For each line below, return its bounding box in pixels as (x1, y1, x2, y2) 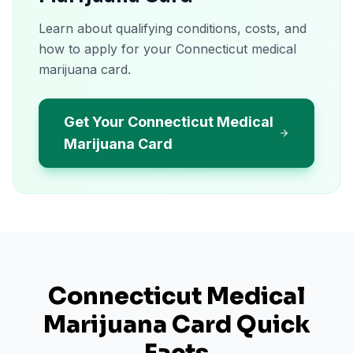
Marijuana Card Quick (43, 310, 310, 340)
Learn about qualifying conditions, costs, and (39, 20, 307, 36)
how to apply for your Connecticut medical (39, 41, 296, 57)
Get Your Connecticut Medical (64, 113, 273, 130)
